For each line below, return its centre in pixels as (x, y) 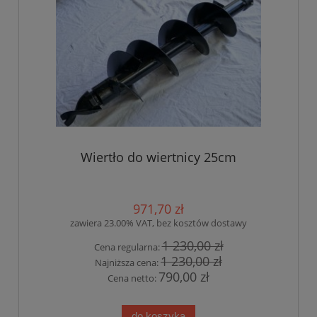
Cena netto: (133, 278)
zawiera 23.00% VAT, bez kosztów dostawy (158, 223)
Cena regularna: (128, 247)
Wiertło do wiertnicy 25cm (158, 157)
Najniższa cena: (128, 263)
